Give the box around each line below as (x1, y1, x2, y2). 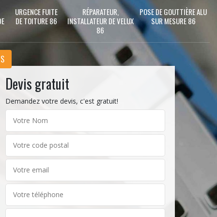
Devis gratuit (5, 74, 69, 93)
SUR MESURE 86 (151, 15, 196, 26)
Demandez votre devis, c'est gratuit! (5, 96, 118, 106)
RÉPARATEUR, (82, 6, 119, 17)
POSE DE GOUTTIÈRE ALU (139, 6, 207, 17)
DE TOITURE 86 (15, 15, 57, 26)
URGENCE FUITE (15, 6, 58, 17)
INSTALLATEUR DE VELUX (67, 15, 134, 26)
